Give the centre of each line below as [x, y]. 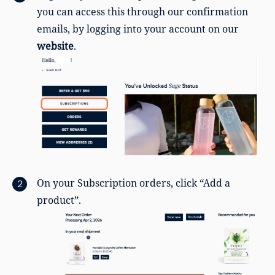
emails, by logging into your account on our [138, 29]
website [55, 46]
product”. [59, 200]
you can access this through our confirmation [142, 11]
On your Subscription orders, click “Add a [134, 183]
